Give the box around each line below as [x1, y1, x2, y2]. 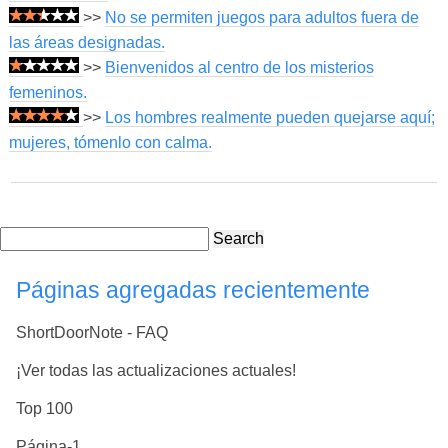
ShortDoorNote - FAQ [16, 323, 168, 341]
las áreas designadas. [8, 34, 165, 52]
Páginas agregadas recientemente [16, 277, 370, 303]
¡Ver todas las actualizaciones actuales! [16, 361, 296, 379]
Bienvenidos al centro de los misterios [104, 59, 374, 77]
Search [213, 230, 264, 247]
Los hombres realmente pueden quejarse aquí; [104, 109, 435, 127]
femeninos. [8, 84, 87, 102]
